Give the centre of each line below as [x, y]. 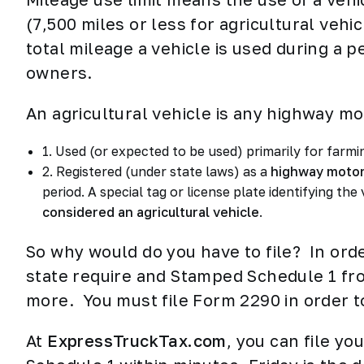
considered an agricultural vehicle [151, 212]
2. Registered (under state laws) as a [155, 171]
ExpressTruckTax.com [137, 340]
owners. [59, 72]
